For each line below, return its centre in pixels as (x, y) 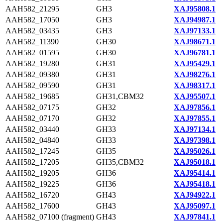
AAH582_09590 (32, 85)
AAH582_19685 (32, 96)
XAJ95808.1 (195, 9)
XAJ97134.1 (195, 129)
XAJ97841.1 (195, 217)
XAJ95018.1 (195, 162)
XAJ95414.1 (195, 173)
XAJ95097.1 (195, 206)
